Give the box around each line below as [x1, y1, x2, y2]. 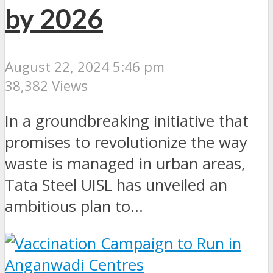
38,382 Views [5, 76, 88, 95]
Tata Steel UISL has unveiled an [5, 174, 227, 196]
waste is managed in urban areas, [5, 153, 246, 175]
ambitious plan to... [5, 196, 143, 218]
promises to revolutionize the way [5, 132, 247, 154]
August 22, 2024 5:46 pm [5, 57, 165, 76]
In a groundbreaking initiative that [5, 110, 249, 132]
